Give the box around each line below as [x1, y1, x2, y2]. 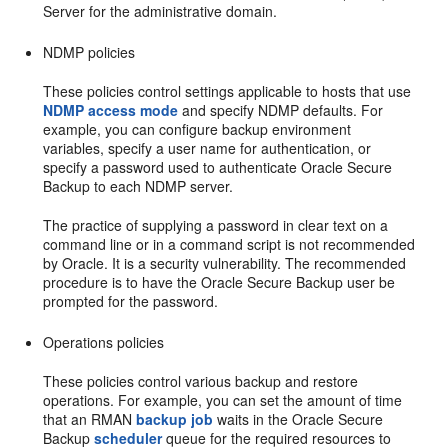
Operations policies [43, 331, 165, 352]
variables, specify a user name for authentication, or [43, 137, 372, 158]
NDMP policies [43, 41, 136, 62]
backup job [136, 408, 214, 429]
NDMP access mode [43, 99, 179, 120]
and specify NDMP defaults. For [178, 99, 384, 120]
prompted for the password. [43, 290, 219, 311]
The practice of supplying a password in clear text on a [43, 214, 389, 235]
